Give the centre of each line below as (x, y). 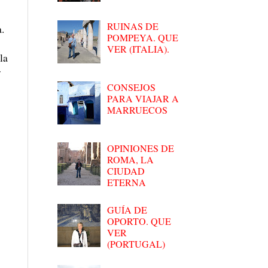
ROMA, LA (131, 160)
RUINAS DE (133, 26)
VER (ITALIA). (138, 48)
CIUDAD (126, 171)
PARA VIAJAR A (143, 98)
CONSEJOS (132, 87)
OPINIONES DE (141, 148)
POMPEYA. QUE (143, 37)
